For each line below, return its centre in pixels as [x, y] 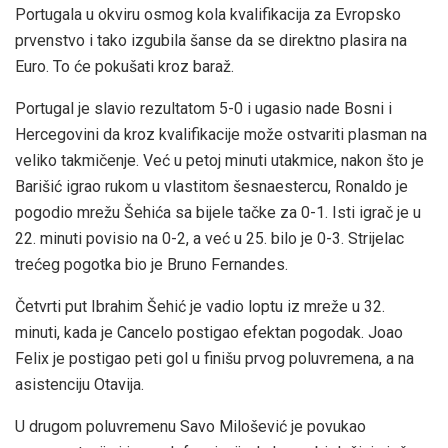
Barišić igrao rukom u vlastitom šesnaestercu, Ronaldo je [211, 187]
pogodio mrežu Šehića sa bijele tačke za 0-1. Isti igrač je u [218, 213]
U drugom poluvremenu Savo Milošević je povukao [190, 427]
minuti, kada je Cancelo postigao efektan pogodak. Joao [209, 333]
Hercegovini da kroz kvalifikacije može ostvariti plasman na [221, 135]
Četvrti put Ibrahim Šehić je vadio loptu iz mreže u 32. [200, 307]
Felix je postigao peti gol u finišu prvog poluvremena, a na [214, 359]
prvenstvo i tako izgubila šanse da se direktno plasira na [211, 41]
